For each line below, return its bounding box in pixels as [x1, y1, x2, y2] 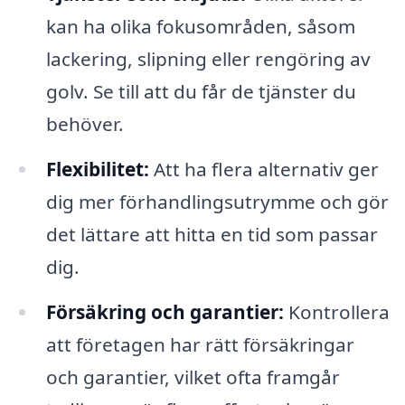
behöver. [45, 111, 124, 137]
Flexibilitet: [45, 156, 149, 183]
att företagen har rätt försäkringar [45, 332, 354, 358]
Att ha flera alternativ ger [148, 156, 379, 183]
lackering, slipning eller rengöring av [45, 46, 371, 72]
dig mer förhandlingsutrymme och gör [45, 189, 389, 215]
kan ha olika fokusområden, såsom [45, 14, 355, 40]
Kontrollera [283, 299, 390, 325]
